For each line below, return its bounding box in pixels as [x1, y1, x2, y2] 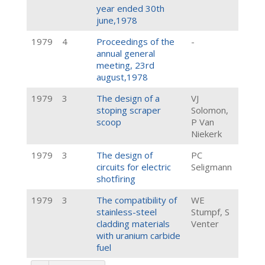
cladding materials [96, 218, 170, 230]
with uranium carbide [96, 230, 180, 241]
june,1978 [96, 14, 137, 26]
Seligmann [191, 161, 232, 173]
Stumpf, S [191, 206, 230, 218]
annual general [96, 47, 155, 59]
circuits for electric [96, 161, 171, 173]
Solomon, [191, 104, 228, 116]
